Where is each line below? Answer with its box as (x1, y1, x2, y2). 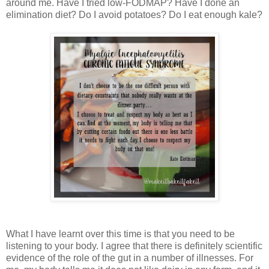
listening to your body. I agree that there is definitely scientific (6, 241, 262, 252)
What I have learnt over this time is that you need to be (6, 229, 235, 240)
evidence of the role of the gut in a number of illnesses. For (6, 253, 253, 264)
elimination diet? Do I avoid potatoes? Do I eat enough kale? (6, 10, 262, 20)
